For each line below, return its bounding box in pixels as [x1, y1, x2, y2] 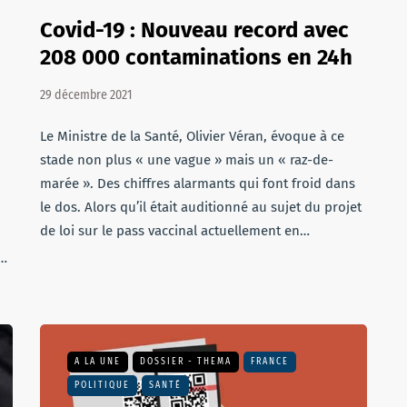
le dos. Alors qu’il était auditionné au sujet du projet [40, 199, 362, 215]
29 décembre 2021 [40, 87, 132, 103]
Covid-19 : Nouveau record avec [40, 17, 349, 43]
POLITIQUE [74, 380, 130, 391]
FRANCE [251, 356, 289, 367]
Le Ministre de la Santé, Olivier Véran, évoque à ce [40, 128, 344, 144]
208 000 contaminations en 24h [40, 45, 352, 70]
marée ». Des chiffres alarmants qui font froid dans [40, 175, 355, 192]
